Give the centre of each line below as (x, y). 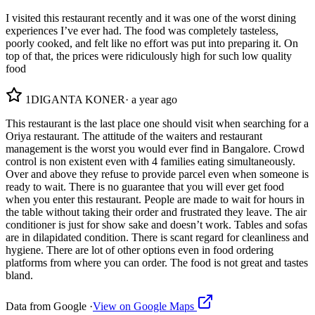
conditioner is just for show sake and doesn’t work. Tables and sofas (156, 224)
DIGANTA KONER (78, 99)
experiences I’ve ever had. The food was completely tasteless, (142, 30)
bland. (19, 275)
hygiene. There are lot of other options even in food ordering (140, 250)
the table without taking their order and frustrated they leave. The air (156, 212)
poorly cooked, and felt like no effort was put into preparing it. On (152, 43)
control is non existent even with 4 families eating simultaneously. (150, 161)
